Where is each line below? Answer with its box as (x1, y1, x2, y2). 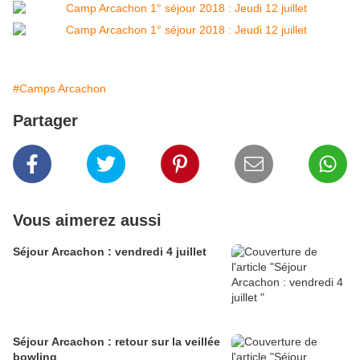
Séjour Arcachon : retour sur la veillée (13, 335, 220, 349)
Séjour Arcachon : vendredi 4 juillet (13, 245, 207, 259)
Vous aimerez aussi (13, 211, 162, 230)
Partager (13, 112, 78, 130)
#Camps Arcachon (13, 82, 106, 96)
